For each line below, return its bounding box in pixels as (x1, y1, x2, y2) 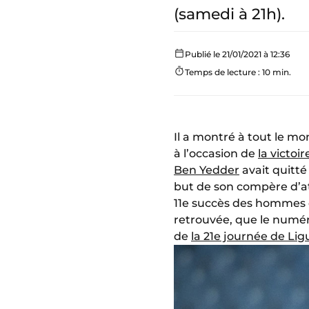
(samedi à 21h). (174, 4, 285, 23)
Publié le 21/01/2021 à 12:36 (185, 48, 290, 59)
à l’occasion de (174, 146, 258, 160)
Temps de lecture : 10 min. (185, 66, 291, 77)
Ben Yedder (174, 163, 239, 177)
